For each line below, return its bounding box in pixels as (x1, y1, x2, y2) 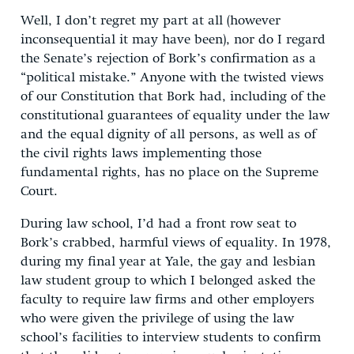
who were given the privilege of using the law (21, 311, 294, 326)
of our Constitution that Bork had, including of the (21, 89, 326, 104)
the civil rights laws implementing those (21, 146, 262, 160)
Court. (21, 184, 58, 198)
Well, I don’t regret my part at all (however (21, 13, 281, 28)
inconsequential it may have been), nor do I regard (21, 32, 326, 47)
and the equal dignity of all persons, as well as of (21, 127, 316, 141)
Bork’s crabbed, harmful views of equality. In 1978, (21, 235, 331, 250)
